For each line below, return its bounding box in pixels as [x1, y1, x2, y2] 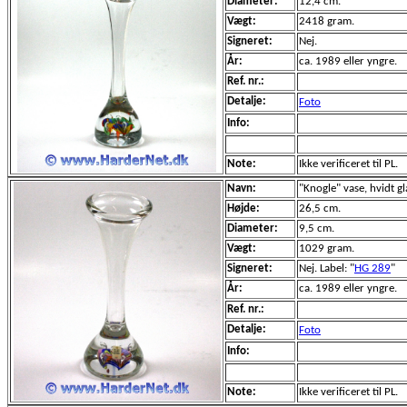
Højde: [227, 203, 260, 214]
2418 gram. [299, 15, 354, 27]
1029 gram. [299, 243, 354, 254]
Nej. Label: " [299, 263, 354, 274]
